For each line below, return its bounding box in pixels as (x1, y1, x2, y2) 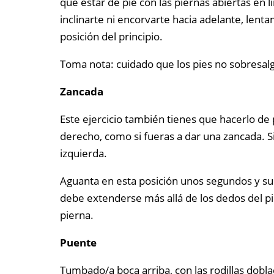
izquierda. (59, 146, 107, 161)
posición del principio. (59, 29, 163, 44)
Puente (59, 235, 97, 250)
